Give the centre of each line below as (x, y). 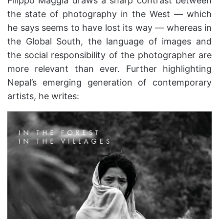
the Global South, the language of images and (109, 42)
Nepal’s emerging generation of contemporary (109, 83)
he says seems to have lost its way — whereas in (109, 28)
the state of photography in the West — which (109, 14)
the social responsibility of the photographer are (109, 55)
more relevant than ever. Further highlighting (109, 69)
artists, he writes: (43, 96)
